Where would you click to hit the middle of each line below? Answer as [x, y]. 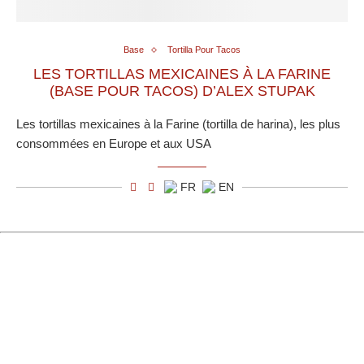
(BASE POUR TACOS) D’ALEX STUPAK [182, 91]
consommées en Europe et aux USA [114, 144]
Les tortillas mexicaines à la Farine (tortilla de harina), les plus [178, 124]
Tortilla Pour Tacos [204, 50]
